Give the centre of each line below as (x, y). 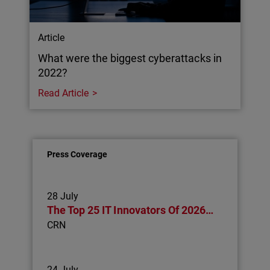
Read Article (64, 93)
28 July (63, 196)
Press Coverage (77, 154)
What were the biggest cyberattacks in (130, 58)
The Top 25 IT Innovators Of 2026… (130, 210)
